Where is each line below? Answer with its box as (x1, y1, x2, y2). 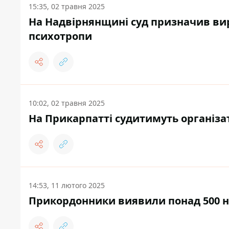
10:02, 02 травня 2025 (29, 98, 105, 108)
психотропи (29, 29, 92, 43)
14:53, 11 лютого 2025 (29, 180, 105, 191)
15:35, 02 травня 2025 (29, 2, 105, 12)
